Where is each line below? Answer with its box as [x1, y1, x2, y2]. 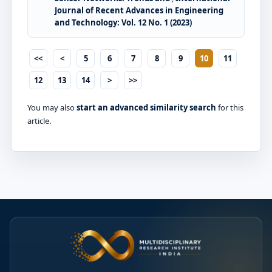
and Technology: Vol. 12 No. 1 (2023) [55, 16, 192, 28]
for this [216, 101, 243, 113]
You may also [27, 101, 76, 113]
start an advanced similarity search [76, 101, 216, 113]
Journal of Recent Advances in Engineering [55, 4, 223, 16]
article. [27, 115, 51, 126]
